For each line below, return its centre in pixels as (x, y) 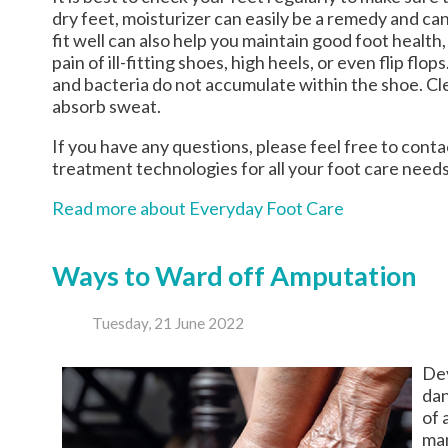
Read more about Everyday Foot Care (198, 207)
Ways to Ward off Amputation (234, 275)
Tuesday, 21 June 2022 (168, 323)
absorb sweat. (106, 105)
